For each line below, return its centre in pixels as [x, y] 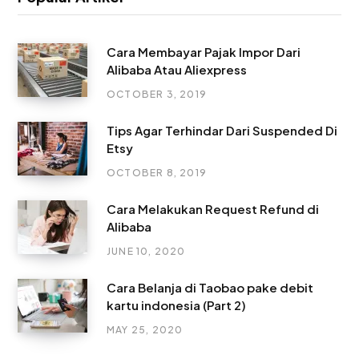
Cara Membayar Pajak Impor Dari [204, 52]
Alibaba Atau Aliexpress [177, 70]
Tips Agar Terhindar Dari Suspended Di [222, 131]
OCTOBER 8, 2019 [157, 173]
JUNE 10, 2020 [146, 252]
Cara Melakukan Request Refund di [213, 209]
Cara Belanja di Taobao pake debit [210, 288]
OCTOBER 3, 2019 [157, 95]
